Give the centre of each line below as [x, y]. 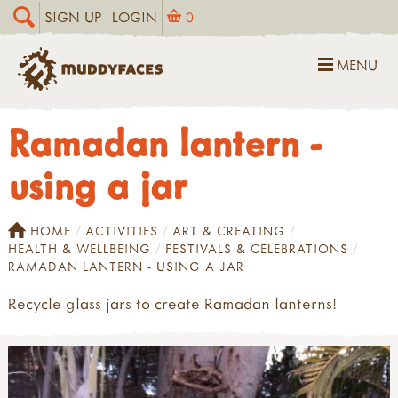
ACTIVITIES [122, 230]
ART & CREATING [229, 230]
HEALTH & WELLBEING [80, 248]
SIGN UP [73, 17]
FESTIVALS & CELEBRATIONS [257, 248]
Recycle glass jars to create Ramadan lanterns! [172, 303]
